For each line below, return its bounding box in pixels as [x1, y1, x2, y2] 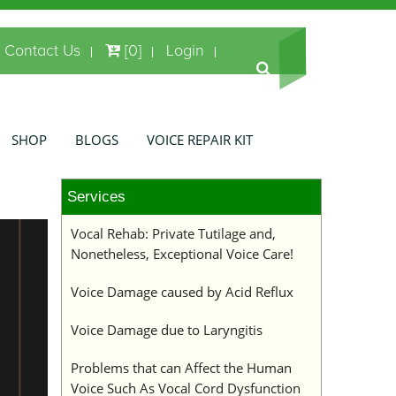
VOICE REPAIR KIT [147, 131, 253, 148]
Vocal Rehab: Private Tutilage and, [70, 225, 276, 242]
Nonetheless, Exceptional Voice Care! [70, 245, 293, 263]
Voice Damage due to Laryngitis [70, 321, 263, 339]
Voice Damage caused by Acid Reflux [70, 283, 293, 301]
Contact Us [4, 41, 80, 60]
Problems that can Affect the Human [70, 359, 292, 377]
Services [66, 188, 126, 205]
